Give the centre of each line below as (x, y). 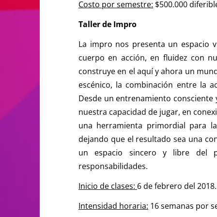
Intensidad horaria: (113, 206)
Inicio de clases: (108, 186)
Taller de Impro (108, 24)
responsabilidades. (113, 166)
